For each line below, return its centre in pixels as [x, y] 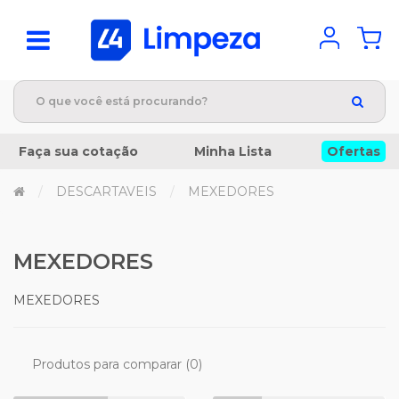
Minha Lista [232, 151]
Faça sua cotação [78, 151]
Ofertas [354, 151]
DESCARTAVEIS [106, 191]
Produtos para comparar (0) [117, 364]
